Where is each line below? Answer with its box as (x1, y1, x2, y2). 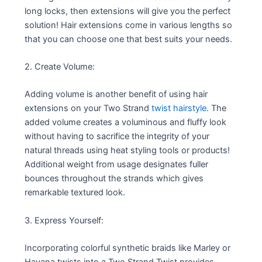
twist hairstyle (151, 103, 207, 114)
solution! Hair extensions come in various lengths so (25, 19, 233, 30)
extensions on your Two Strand (25, 103, 152, 114)
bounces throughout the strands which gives (25, 173, 204, 184)
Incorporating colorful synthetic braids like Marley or (25, 242, 231, 253)
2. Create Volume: (25, 61, 95, 72)
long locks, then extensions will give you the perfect (25, 5, 231, 16)
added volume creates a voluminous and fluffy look (25, 117, 227, 128)
